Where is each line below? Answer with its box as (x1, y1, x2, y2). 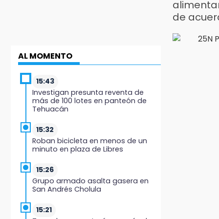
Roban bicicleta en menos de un (32, 135, 147, 146)
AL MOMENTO (18, 50, 72, 62)
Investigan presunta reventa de (32, 87, 144, 97)
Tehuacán (32, 104, 68, 114)
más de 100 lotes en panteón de (32, 95, 147, 106)
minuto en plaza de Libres (32, 144, 123, 154)
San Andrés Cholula (32, 184, 101, 194)
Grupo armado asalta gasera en (32, 175, 149, 186)
